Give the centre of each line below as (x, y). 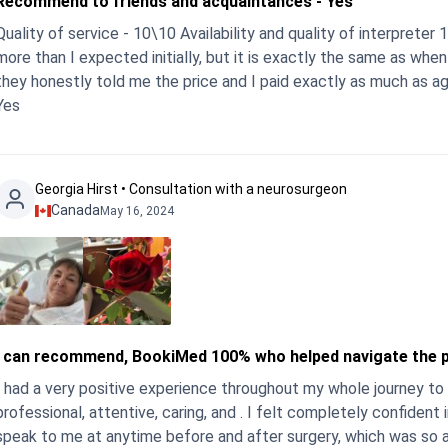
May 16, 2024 (137, 210)
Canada (75, 210)
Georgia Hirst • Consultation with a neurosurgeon (191, 189)
